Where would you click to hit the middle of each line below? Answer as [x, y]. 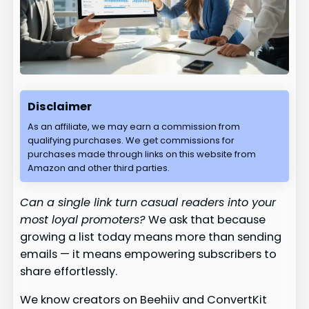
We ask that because [206, 219]
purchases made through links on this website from [142, 154]
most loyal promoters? [83, 219]
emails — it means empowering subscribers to [149, 254]
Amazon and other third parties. [99, 168]
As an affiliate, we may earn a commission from [134, 126]
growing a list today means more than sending [151, 237]
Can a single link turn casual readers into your [148, 202]
